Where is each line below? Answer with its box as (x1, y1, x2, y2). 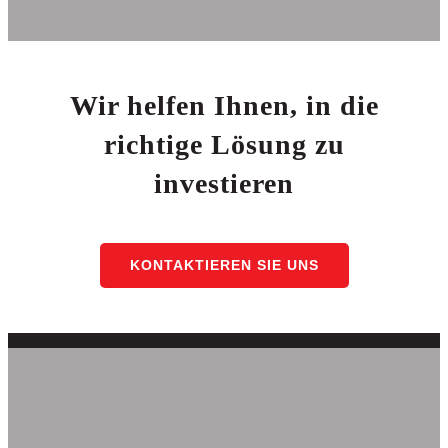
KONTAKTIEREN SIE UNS (129, 257, 319, 274)
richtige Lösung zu (103, 129, 345, 161)
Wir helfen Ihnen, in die (69, 90, 379, 122)
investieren (154, 168, 294, 200)
